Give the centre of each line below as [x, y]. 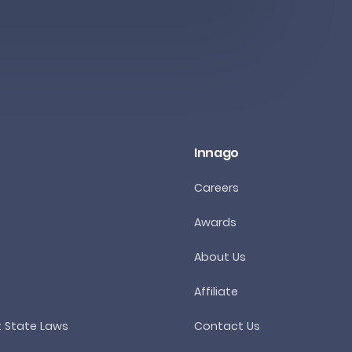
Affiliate [216, 291]
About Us [220, 257]
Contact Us [227, 326]
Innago [216, 152]
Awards [215, 222]
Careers [216, 187]
